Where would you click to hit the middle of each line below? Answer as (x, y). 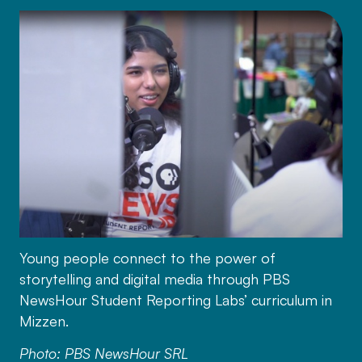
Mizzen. (44, 321)
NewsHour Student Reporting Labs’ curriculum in (175, 300)
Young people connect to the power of (147, 258)
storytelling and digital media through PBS (154, 279)
